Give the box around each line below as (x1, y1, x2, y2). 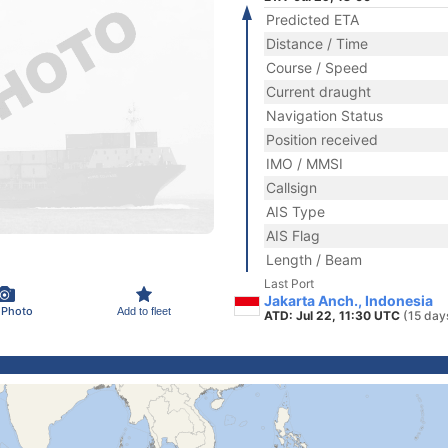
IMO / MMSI (266, 155, 343, 172)
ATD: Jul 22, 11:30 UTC (264, 308, 403, 323)
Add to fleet (117, 304, 171, 317)
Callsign (266, 179, 317, 196)
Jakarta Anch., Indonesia (264, 292, 433, 309)
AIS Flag (266, 227, 320, 244)
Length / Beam (266, 251, 362, 268)
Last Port (264, 276, 314, 291)
